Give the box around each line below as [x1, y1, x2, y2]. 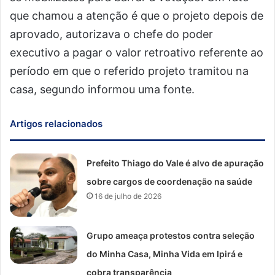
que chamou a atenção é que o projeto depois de [10, 9, 263, 22]
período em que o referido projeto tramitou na [10, 64, 249, 77]
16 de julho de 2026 [95, 192, 162, 201]
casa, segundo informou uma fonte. [10, 83, 195, 96]
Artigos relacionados [10, 118, 103, 130]
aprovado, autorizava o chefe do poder [10, 28, 213, 41]
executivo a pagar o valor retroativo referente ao [10, 46, 263, 59]
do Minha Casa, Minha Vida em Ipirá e [87, 249, 243, 260]
